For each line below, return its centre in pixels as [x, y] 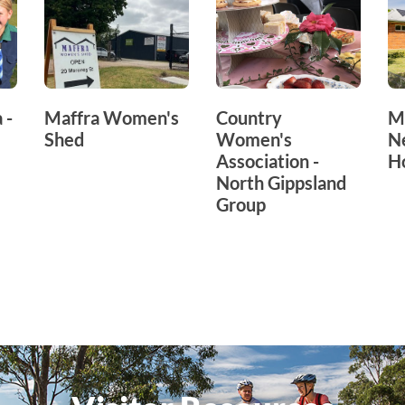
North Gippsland [281, 182]
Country [249, 117]
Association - [268, 160]
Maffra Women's [112, 117]
